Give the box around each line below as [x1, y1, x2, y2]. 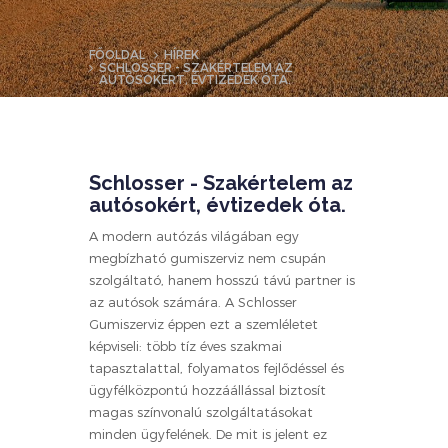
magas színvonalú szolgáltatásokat [89, 403, 313, 421]
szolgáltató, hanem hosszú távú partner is [89, 271, 355, 289]
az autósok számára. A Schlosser [89, 293, 297, 311]
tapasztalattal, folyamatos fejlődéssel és [89, 359, 344, 377]
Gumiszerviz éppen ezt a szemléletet [89, 315, 318, 333]
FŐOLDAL [89, 46, 145, 63]
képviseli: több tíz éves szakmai [89, 337, 282, 355]
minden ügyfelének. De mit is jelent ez [89, 425, 327, 443]
